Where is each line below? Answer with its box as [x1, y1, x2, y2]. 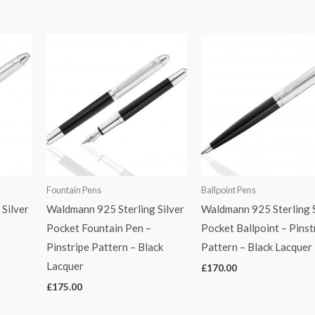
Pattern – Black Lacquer [201, 240, 313, 254]
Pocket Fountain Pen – [46, 221, 151, 235]
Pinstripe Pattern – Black [46, 240, 163, 254]
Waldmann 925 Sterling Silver [46, 202, 184, 216]
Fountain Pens [46, 184, 101, 195]
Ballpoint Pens [201, 184, 257, 195]
